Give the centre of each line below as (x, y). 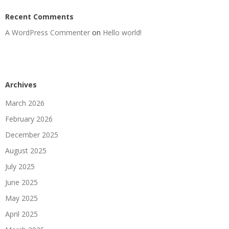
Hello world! (122, 32)
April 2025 (21, 214)
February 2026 (29, 119)
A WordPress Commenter (48, 32)
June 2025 (21, 182)
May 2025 (21, 198)
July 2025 (20, 166)
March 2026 (25, 103)
